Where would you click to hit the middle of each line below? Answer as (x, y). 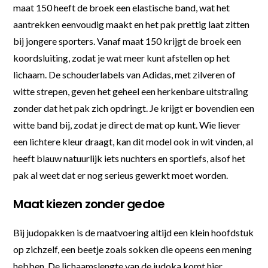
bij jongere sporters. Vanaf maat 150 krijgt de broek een (127, 41)
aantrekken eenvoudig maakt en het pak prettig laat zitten (132, 24)
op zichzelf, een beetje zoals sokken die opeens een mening (133, 249)
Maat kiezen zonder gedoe (89, 204)
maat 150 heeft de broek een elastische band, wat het (122, 7)
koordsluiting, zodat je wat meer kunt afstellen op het (122, 57)
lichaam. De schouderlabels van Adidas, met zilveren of (125, 74)
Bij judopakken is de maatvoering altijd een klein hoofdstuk (134, 232)
